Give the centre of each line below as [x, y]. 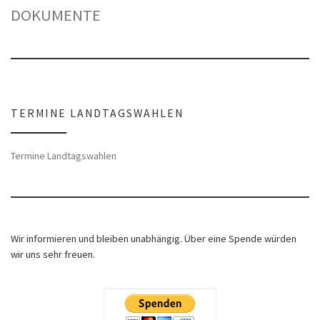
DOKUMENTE [56, 15]
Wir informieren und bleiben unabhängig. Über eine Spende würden [154, 239]
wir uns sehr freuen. [53, 255]
